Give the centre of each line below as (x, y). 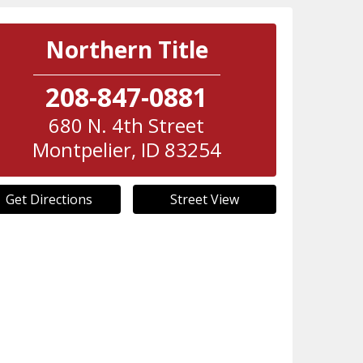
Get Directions (49, 199)
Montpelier (81, 149)
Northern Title (126, 49)
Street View (204, 199)
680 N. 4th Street (127, 125)
